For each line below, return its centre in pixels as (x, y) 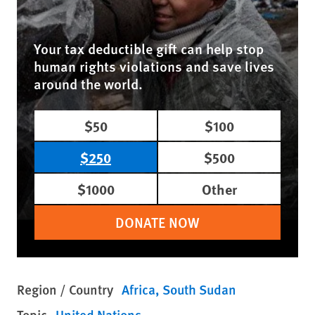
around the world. (88, 84)
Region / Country (65, 290)
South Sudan (199, 290)
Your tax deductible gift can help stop (149, 49)
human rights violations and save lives (154, 66)
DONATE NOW (157, 223)
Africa (139, 290)
